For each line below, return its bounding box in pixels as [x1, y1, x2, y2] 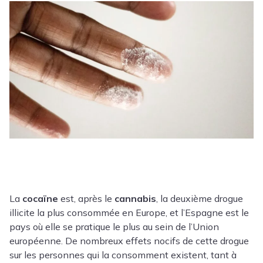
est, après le [58, 192, 114, 204]
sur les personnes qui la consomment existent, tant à [9, 248, 237, 261]
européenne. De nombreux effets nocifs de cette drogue [9, 234, 249, 247]
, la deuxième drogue [156, 192, 243, 204]
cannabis [114, 192, 156, 204]
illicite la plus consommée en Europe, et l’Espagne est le [9, 206, 249, 218]
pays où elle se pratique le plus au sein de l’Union [9, 220, 219, 232]
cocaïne [22, 192, 58, 204]
